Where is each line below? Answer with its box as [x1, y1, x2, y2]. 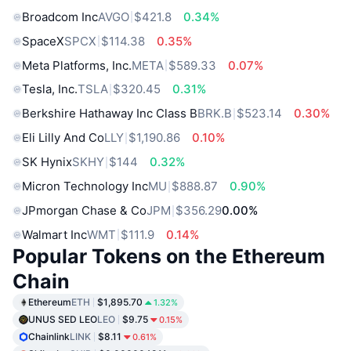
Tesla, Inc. [22, 81, 78, 97]
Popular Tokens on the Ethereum [13, 244, 325, 268]
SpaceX [22, 33, 64, 49]
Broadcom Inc [22, 9, 98, 24]
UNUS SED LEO [28, 313, 97, 325]
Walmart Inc [22, 226, 87, 242]
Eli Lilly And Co [22, 130, 104, 146]
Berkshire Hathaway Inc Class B [22, 106, 197, 121]
